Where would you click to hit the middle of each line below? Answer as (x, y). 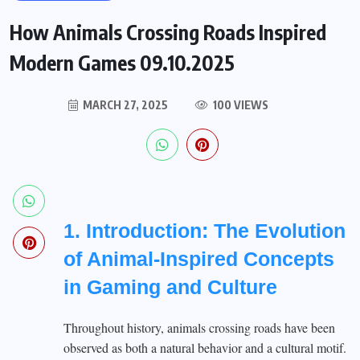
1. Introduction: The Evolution (205, 231)
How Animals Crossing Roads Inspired (168, 32)
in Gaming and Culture (170, 287)
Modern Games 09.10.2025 (122, 63)
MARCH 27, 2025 (124, 105)
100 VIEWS (239, 105)
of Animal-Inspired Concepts (199, 259)
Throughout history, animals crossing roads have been (199, 327)
